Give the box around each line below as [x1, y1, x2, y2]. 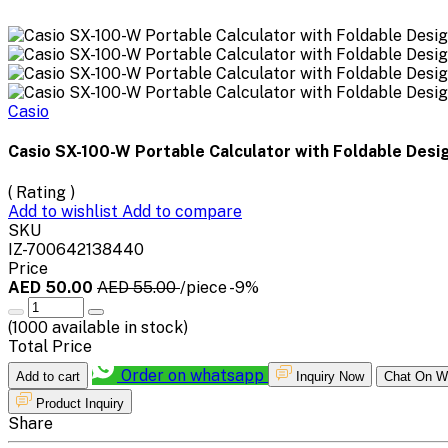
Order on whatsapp [117, 365, 268, 385]
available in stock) [48, 317, 188, 337]
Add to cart [16, 368, 80, 384]
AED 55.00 [97, 277, 180, 297]
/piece [180, 277, 227, 297]
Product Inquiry [36, 395, 124, 411]
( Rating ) [8, 182, 75, 202]
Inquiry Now [296, 368, 364, 384]
